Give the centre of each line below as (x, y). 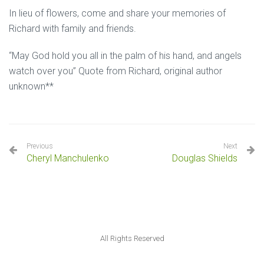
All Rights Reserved (132, 238)
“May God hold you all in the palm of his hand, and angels (125, 55)
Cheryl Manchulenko (68, 158)
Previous (40, 146)
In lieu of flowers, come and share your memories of (117, 13)
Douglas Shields (205, 158)
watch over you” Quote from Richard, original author (115, 71)
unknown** (31, 86)
